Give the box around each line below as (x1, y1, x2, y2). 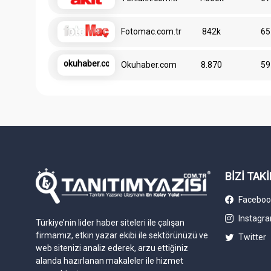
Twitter (236, 232, 266, 243)
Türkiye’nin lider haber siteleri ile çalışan (36, 217, 185, 227)
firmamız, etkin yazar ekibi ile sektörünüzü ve (36, 230, 209, 240)
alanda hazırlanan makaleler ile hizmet (36, 255, 184, 266)
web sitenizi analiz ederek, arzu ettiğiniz (36, 243, 189, 253)
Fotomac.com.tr (120, 27, 181, 37)
